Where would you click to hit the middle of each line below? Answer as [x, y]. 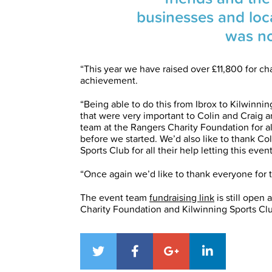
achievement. [109, 80]
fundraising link [182, 198]
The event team [115, 198]
